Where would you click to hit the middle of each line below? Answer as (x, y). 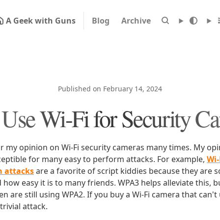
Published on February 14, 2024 (110, 89)
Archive (136, 21)
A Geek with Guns (41, 21)
